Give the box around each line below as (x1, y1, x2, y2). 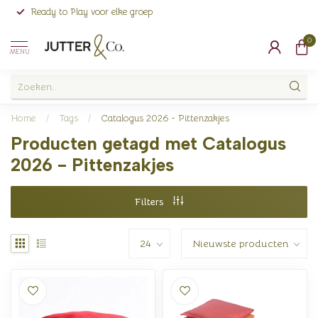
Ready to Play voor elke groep (31, 6, 153, 18)
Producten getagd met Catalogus (11, 133, 286, 154)
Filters (135, 195, 166, 208)
